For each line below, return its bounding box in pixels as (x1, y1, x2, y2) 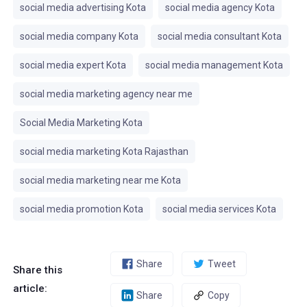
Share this (12, 264, 62, 276)
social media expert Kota (19, 60, 126, 71)
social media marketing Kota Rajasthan (19, 146, 188, 157)
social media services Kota (162, 204, 276, 214)
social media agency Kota (164, 2, 275, 13)
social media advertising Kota (19, 2, 146, 13)
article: (12, 282, 47, 295)
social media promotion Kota (19, 204, 143, 214)
